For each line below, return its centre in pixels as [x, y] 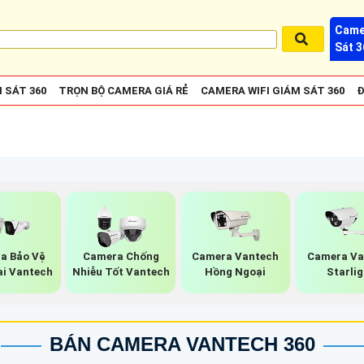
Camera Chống [121, 256]
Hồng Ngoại [236, 271]
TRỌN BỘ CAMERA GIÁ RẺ [123, 91]
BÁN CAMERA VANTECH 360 [182, 344]
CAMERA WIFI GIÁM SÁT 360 [273, 91]
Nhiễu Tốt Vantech [121, 271]
